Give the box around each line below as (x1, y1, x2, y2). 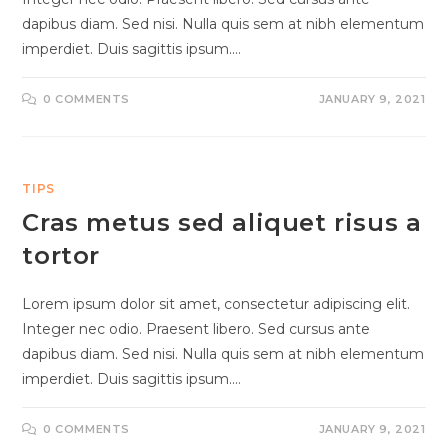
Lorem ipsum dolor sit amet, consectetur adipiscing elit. (22, 295, 411, 313)
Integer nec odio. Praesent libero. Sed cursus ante (22, 320, 371, 338)
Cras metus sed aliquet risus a (22, 208, 422, 237)
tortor (22, 241, 101, 270)
